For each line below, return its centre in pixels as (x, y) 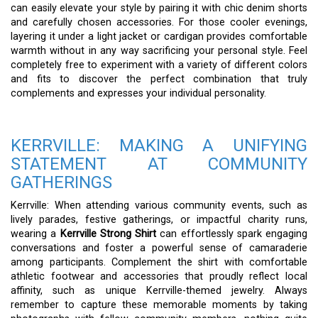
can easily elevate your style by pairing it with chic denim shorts (159, 8)
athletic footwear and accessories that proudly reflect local (159, 276)
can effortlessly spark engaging (232, 234)
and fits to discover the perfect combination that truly (159, 79)
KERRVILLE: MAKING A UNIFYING (159, 145)
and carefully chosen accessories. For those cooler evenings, (159, 22)
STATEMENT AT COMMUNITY (159, 164)
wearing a (35, 234)
